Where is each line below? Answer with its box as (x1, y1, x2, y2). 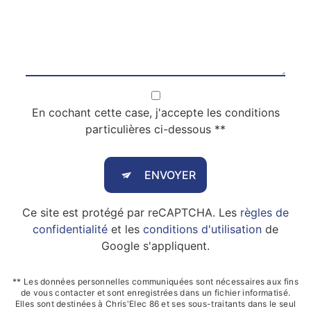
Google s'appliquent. (101, 239, 210, 253)
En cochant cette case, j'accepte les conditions (31, 106, 280, 119)
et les (108, 222, 143, 236)
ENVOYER (144, 168, 196, 182)
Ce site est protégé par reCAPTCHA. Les (22, 205, 240, 219)
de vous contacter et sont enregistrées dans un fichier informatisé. (20, 287, 291, 298)
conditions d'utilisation (143, 222, 262, 236)
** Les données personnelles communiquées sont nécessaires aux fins (12, 276, 299, 287)
